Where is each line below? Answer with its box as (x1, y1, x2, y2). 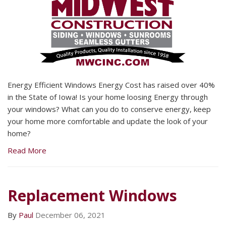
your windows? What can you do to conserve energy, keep (8, 103, 211, 114)
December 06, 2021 (35, 209, 105, 220)
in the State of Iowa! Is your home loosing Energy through (8, 91, 208, 102)
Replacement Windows (8, 185, 177, 206)
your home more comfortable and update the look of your (8, 116, 208, 126)
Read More (8, 145, 46, 155)
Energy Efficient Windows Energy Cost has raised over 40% (8, 79, 215, 90)
